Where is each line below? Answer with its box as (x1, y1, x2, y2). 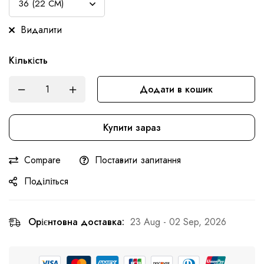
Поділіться (24, 174, 68, 189)
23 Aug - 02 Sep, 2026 (130, 215, 226, 229)
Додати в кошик (140, 82, 213, 97)
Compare (24, 153, 61, 167)
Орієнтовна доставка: (28, 215, 124, 229)
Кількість (9, 54, 48, 68)
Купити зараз (103, 121, 161, 135)
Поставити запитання (95, 153, 181, 167)
